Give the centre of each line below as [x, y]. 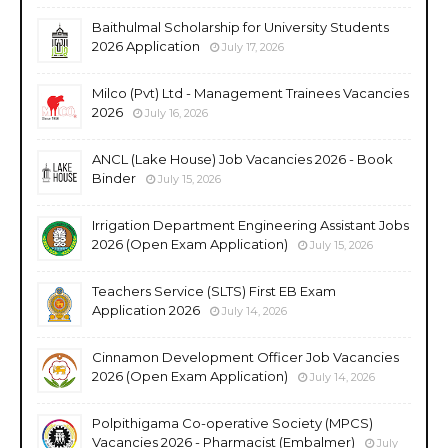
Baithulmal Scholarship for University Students [240, 26]
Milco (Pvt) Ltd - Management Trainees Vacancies [250, 92]
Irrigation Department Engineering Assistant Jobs [250, 224]
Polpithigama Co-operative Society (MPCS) [232, 422]
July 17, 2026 [253, 46]
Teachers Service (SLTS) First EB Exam [214, 290]
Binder [114, 177]
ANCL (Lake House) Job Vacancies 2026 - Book [242, 158]
